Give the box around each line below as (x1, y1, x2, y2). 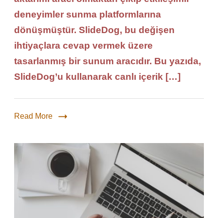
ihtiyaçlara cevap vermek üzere (14, 40, 153, 51)
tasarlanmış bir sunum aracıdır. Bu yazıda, (14, 56, 201, 66)
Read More (14, 112, 53, 120)
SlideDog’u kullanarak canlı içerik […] (14, 72, 181, 82)
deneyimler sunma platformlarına (14, 9, 161, 19)
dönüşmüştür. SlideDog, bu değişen (14, 25, 175, 35)
